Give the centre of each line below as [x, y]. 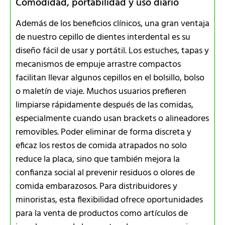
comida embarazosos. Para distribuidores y [96, 186]
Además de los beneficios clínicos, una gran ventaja [113, 24]
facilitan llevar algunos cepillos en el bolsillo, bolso [110, 78]
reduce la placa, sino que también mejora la [98, 159]
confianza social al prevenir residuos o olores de [105, 173]
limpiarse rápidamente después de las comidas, [104, 105]
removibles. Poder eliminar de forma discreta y [103, 132]
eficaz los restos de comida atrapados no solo [101, 146]
